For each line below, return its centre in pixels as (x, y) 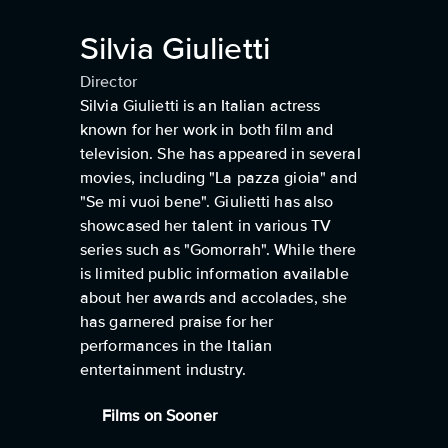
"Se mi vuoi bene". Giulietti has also (207, 202)
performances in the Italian (176, 346)
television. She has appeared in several (220, 154)
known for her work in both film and (207, 130)
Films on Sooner (159, 416)
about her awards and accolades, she (214, 298)
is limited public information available (214, 274)
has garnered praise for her (177, 322)
